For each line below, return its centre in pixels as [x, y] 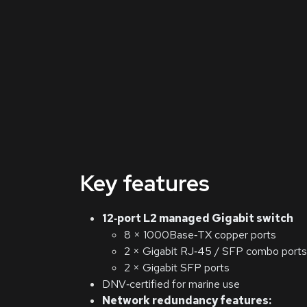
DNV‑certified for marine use [171, 284]
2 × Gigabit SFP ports [177, 268]
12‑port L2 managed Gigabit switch [198, 218]
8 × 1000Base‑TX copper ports [200, 235]
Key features [145, 183]
